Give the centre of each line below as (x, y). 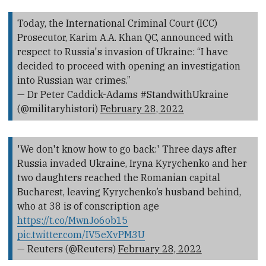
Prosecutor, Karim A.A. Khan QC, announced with (125, 38)
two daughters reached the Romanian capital (118, 177)
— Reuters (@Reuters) (67, 248)
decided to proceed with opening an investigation (129, 66)
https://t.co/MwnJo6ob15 (72, 220)
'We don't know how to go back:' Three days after (127, 149)
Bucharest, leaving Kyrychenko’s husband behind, (129, 191)
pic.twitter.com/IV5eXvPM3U (81, 234)
